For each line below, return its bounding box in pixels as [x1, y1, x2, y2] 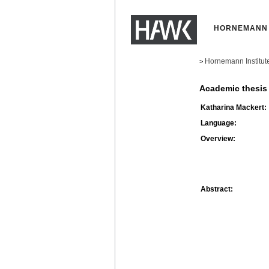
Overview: [201, 134, 235, 143]
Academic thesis [199, 83, 267, 94]
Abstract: [201, 184, 233, 193]
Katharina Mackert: [201, 103, 267, 112]
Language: [201, 118, 237, 127]
